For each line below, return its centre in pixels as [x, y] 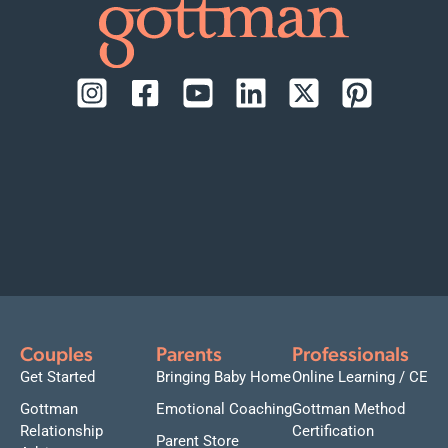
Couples [56, 355]
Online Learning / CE [360, 376]
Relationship [61, 430]
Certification [333, 430]
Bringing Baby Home [223, 376]
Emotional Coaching [224, 408]
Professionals [350, 355]
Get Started [57, 376]
